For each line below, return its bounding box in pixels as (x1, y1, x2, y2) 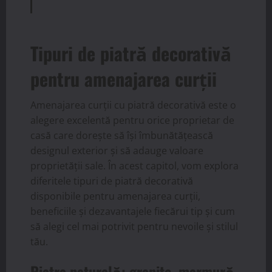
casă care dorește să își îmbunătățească (30, 129, 213, 143)
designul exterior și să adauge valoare (30, 144, 203, 158)
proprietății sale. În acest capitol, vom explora (30, 159, 239, 173)
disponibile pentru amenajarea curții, (30, 189, 200, 203)
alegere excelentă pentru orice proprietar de (30, 114, 234, 127)
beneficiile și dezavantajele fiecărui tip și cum (30, 205, 235, 219)
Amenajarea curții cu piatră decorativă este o (30, 98, 236, 112)
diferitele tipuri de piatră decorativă (30, 174, 193, 188)
